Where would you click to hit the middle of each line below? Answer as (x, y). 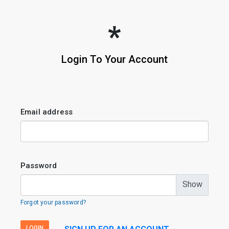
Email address (47, 112)
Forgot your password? (53, 203)
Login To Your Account (114, 60)
